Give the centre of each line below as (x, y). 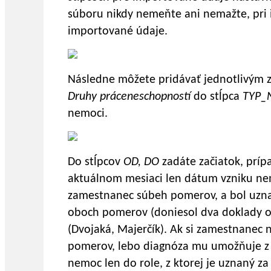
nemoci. (88, 114)
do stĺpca (218, 97)
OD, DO (143, 162)
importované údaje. (118, 32)
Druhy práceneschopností (131, 97)
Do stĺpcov (96, 162)
